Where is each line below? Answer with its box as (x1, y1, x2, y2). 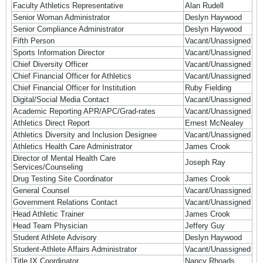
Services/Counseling (13, 163, 83, 172)
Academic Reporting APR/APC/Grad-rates (13, 107, 156, 116)
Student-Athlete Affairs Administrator (13, 245, 137, 254)
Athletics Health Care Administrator (13, 142, 132, 151)
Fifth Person (13, 36, 55, 46)
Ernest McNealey (185, 119, 244, 128)
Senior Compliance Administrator (13, 25, 124, 34)
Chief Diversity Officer (13, 60, 88, 69)
